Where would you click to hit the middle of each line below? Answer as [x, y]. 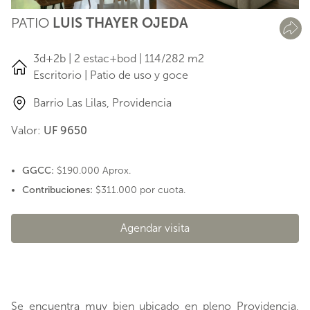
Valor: [27, 131]
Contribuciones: [57, 190]
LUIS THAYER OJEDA [119, 23]
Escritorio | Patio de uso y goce [111, 75]
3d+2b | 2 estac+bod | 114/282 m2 [119, 59]
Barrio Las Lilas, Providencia [102, 103]
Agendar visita [155, 228]
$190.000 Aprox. [92, 171]
